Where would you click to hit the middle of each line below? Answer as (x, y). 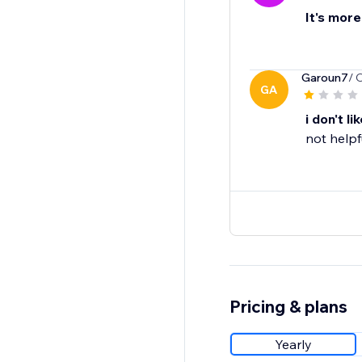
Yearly (293, 345)
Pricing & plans (288, 307)
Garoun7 (324, 78)
